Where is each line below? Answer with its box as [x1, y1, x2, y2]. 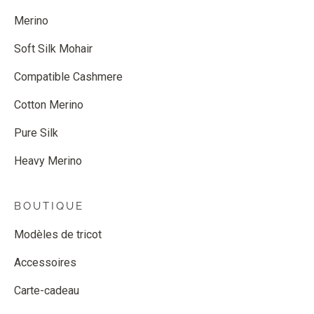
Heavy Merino [14, 154, 82, 168]
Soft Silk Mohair [14, 42, 93, 55]
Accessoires [14, 256, 76, 269]
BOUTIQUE [14, 200, 84, 212]
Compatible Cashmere [14, 70, 123, 83]
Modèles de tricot [14, 228, 102, 241]
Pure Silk [14, 126, 58, 139]
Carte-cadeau [14, 284, 79, 297]
